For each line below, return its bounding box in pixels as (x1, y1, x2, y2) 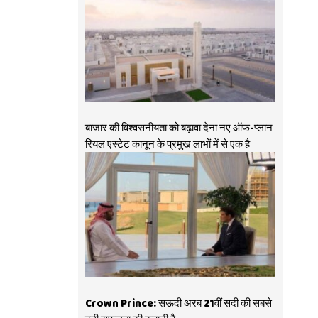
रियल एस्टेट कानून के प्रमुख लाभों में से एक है (84, 136, 250, 153)
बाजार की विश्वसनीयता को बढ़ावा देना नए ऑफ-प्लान (84, 120, 273, 136)
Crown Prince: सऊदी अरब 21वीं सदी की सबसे (84, 295, 272, 312)
